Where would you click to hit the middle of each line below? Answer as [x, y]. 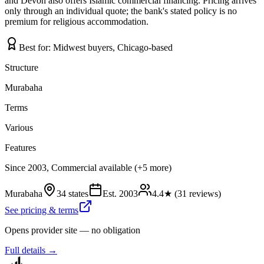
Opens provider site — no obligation [72, 230]
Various [19, 128]
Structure [22, 68]
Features [20, 148]
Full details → [31, 250]
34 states [72, 194]
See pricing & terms [42, 210]
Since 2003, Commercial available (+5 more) [88, 168]
